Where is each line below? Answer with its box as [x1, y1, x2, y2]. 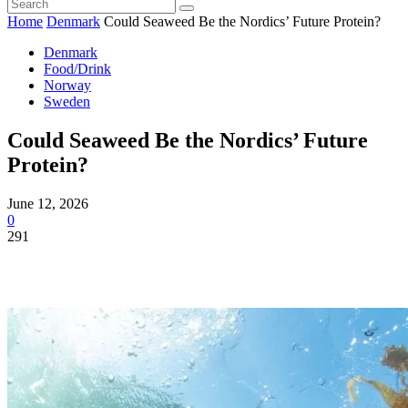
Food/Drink [44, 61, 111, 77]
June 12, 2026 [7, 195, 88, 211]
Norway [44, 77, 91, 94]
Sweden [44, 94, 90, 110]
